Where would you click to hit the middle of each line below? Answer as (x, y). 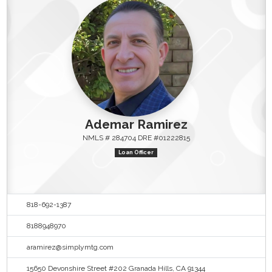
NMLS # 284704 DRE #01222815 (136, 138)
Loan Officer (136, 153)
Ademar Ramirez (136, 124)
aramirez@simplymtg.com (70, 247)
